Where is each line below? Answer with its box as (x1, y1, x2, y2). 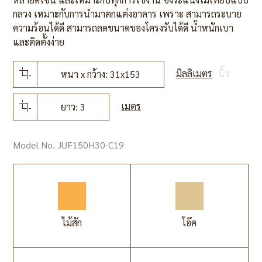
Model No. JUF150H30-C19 (13, 138, 125, 151)
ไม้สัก (62, 216, 82, 229)
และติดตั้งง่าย (13, 35, 65, 48)
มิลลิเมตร (176, 67, 213, 80)
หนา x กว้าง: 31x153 (61, 67, 141, 80)
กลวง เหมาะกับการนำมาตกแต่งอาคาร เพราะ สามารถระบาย (13, 7, 242, 20)
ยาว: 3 (61, 100, 86, 113)
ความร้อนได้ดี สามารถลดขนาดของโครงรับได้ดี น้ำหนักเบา (13, 21, 234, 34)
